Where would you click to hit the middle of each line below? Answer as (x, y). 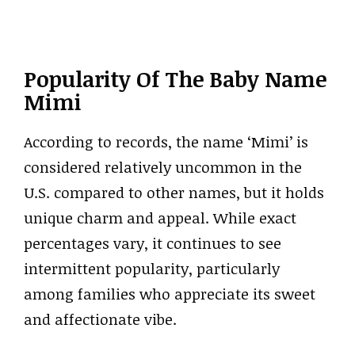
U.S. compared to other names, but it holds (174, 192)
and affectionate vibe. (100, 319)
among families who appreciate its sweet (170, 294)
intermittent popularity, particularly (152, 268)
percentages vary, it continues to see (153, 243)
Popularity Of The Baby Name (175, 78)
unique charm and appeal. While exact (160, 218)
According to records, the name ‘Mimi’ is (166, 141)
